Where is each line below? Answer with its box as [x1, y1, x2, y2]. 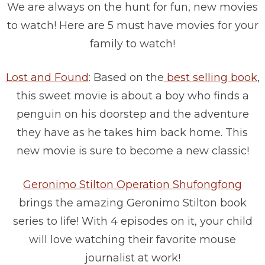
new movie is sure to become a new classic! [16, 144, 249, 158]
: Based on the [88, 71, 164, 85]
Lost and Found [5, 71, 89, 85]
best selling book [163, 71, 257, 85]
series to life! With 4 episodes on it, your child [12, 215, 253, 228]
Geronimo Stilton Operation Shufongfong [23, 178, 242, 192]
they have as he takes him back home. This [17, 126, 248, 140]
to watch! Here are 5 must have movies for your [7, 19, 258, 33]
